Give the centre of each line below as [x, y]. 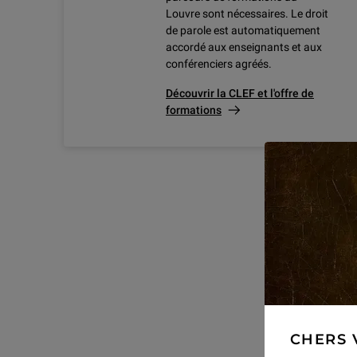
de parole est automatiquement [243, 31]
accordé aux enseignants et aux [244, 47]
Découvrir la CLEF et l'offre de [240, 94]
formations [194, 110]
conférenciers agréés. [219, 64]
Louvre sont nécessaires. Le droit [247, 14]
